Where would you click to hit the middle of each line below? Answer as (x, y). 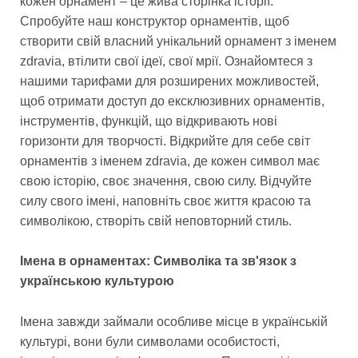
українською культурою (97, 281)
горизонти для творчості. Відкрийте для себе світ (165, 141)
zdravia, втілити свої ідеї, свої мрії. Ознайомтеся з (166, 61)
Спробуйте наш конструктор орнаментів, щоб (155, 21)
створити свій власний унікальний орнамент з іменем (178, 41)
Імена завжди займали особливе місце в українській (174, 322)
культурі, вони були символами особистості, (150, 342)
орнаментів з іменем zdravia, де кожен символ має (170, 161)
